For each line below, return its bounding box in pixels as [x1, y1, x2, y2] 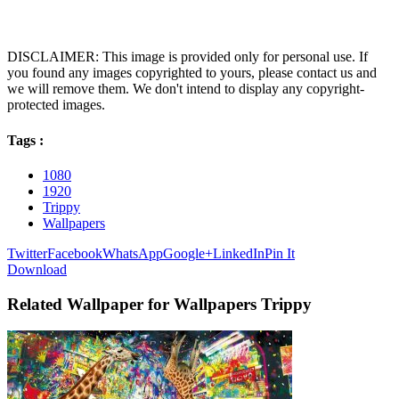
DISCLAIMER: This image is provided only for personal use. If [7, 49, 368, 65]
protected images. [7, 97, 105, 113]
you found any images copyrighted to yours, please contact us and [7, 65, 377, 81]
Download [7, 261, 67, 277]
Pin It [265, 245, 295, 261]
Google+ [163, 245, 213, 261]
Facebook [47, 245, 102, 261]
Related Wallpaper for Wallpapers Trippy [7, 294, 312, 313]
